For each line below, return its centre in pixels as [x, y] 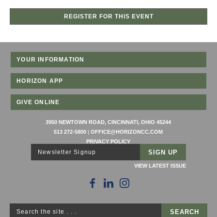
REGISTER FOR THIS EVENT [108, 17]
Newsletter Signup [67, 152]
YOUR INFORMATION [51, 60]
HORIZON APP [40, 81]
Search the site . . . [47, 212]
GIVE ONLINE [38, 102]
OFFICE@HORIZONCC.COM [127, 132]
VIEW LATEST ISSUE [160, 166]
